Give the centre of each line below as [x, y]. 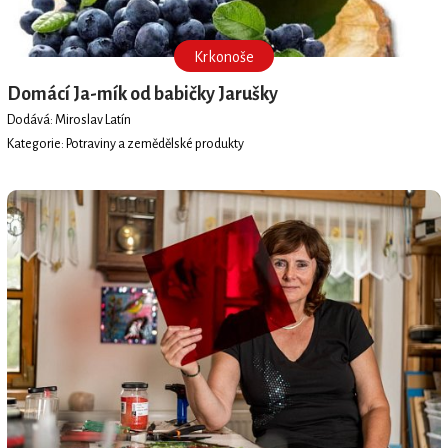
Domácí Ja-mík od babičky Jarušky [142, 93]
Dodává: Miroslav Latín [68, 120]
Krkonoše [224, 56]
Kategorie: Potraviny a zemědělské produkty [125, 144]
